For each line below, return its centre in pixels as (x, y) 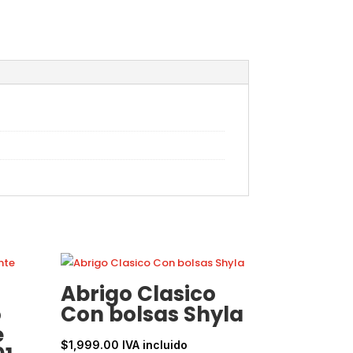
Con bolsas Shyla (152, 314)
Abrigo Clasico (138, 294)
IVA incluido (154, 344)
